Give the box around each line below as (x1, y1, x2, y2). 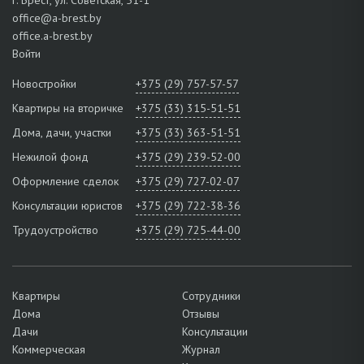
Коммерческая (12, 341, 85, 357)
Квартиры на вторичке (12, 100, 123, 115)
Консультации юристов (12, 197, 123, 213)
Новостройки (12, 76, 76, 91)
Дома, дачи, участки (12, 124, 111, 140)
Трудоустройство (12, 222, 98, 237)
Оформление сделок (12, 173, 119, 188)
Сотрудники (182, 288, 240, 303)
